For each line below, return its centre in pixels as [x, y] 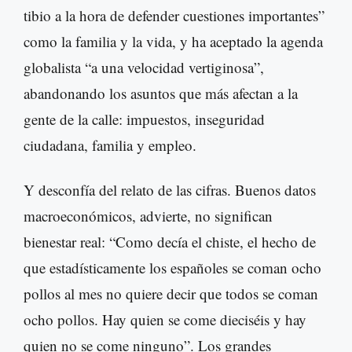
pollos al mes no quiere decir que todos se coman [171, 294]
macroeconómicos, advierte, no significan [148, 216]
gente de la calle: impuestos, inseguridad [144, 119]
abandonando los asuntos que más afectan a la [161, 93]
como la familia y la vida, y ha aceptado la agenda [173, 42]
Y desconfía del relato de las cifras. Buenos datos [170, 190]
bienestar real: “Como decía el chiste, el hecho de [170, 242]
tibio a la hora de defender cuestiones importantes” [174, 16]
